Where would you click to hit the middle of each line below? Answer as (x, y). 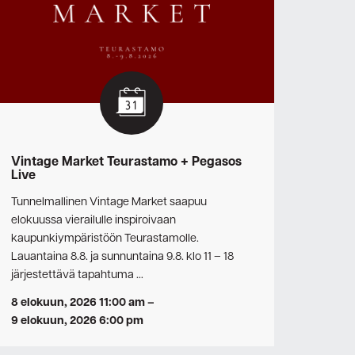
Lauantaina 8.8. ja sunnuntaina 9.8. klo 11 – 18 (122, 256)
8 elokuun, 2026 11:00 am (78, 303)
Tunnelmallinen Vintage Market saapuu (109, 202)
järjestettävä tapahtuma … (77, 275)
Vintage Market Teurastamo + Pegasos (126, 163)
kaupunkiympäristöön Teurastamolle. (105, 238)
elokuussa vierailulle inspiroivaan (94, 220)
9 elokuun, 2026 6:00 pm (77, 321)
